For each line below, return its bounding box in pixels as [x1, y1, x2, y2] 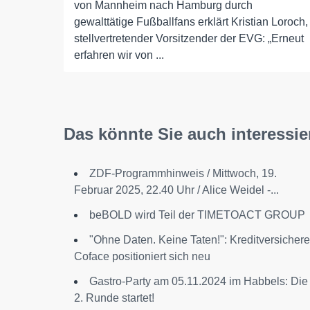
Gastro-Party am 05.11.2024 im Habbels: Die [89, 275, 308, 287]
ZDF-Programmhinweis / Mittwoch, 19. [89, 167, 277, 179]
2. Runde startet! [74, 292, 154, 304]
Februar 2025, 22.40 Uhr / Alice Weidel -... [74, 184, 279, 196]
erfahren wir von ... [74, 49, 164, 61]
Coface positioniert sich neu [74, 250, 210, 262]
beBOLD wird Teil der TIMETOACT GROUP [89, 209, 305, 221]
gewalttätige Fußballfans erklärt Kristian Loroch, [74, 16, 308, 28]
